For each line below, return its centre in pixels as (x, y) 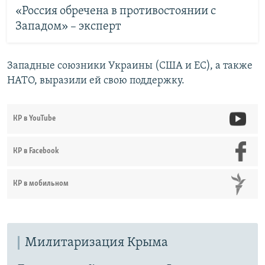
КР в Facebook (36, 151)
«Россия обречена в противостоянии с (115, 12)
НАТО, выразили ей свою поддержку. (96, 80)
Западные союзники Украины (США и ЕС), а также (130, 66)
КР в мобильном (41, 183)
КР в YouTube (34, 118)
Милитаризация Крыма (96, 243)
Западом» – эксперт (68, 27)
